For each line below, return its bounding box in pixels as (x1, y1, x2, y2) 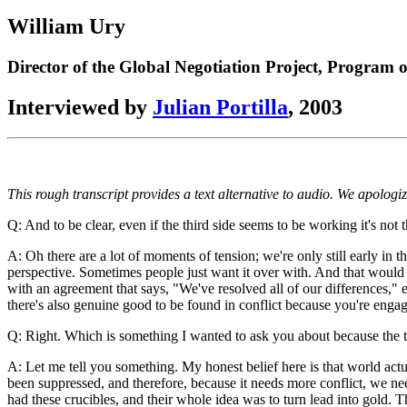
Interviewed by (7, 94, 153, 119)
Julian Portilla (153, 94, 288, 119)
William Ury (7, 14, 125, 38)
